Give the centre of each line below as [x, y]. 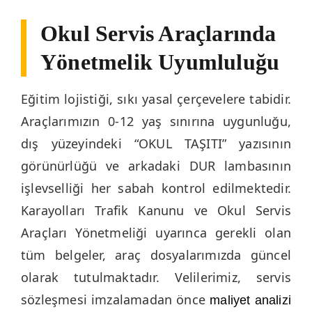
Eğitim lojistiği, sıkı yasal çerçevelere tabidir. [156, 99]
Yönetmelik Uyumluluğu [160, 62]
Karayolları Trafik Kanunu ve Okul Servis [156, 210]
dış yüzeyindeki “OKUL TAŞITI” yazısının [156, 143]
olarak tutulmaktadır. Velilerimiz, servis [156, 277]
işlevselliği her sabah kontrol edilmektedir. [156, 188]
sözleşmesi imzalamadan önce [116, 299]
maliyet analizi [251, 300]
